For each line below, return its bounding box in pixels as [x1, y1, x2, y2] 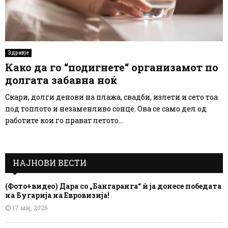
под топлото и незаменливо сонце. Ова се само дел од [5, 104, 207, 114]
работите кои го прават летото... [5, 116, 123, 126]
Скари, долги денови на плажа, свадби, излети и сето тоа [5, 92, 218, 102]
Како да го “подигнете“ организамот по [5, 61, 218, 74]
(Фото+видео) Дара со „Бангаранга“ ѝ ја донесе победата [5, 181, 221, 191]
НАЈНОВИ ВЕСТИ [13, 157, 87, 168]
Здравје [8, 49, 29, 56]
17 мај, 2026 [12, 204, 47, 212]
